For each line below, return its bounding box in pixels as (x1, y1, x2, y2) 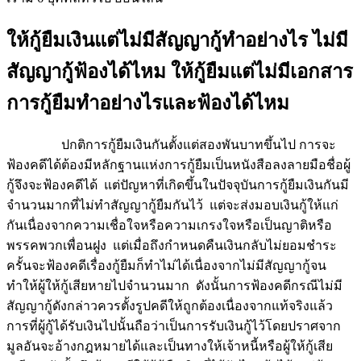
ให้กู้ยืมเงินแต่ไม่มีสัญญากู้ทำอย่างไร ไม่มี (6, 29, 348, 51)
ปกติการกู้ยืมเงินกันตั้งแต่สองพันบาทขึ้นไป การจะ (6, 137, 336, 151)
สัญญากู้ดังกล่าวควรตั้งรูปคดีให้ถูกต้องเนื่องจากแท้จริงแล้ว (6, 298, 333, 313)
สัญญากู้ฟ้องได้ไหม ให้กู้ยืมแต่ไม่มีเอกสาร (6, 60, 353, 82)
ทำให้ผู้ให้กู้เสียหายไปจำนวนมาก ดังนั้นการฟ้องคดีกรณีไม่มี (6, 278, 342, 293)
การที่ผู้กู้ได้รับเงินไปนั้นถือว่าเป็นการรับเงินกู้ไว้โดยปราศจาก (6, 318, 341, 333)
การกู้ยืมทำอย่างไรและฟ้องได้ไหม (6, 92, 289, 114)
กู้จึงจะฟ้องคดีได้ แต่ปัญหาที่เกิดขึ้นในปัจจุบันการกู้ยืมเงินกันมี (6, 177, 349, 192)
